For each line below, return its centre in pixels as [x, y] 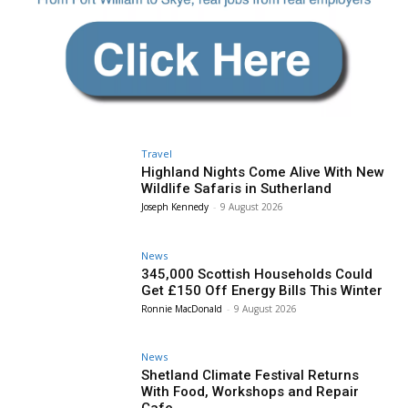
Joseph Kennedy [175, 206]
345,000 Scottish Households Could [257, 274]
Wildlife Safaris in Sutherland [237, 188]
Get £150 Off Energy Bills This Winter [262, 290]
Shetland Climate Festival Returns [250, 376]
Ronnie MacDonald [182, 308]
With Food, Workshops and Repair [250, 392]
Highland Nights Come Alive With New [263, 172]
